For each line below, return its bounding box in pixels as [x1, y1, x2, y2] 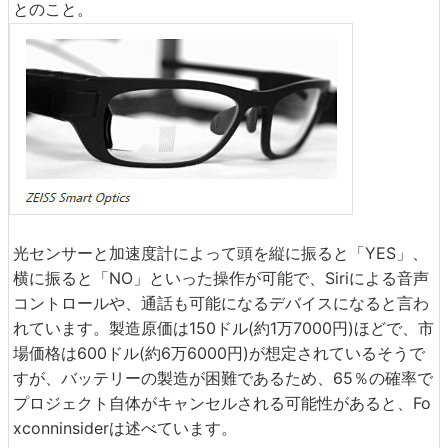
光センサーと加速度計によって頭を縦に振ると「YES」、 [13, 243, 428, 263]
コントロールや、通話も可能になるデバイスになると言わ [13, 293, 429, 313]
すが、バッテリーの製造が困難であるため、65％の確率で [13, 368, 433, 388]
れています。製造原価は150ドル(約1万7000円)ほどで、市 [13, 318, 434, 338]
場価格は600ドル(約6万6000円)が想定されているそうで [13, 343, 425, 363]
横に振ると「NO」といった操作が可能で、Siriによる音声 [13, 268, 429, 288]
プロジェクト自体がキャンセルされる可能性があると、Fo [13, 393, 431, 413]
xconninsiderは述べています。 [13, 418, 237, 438]
